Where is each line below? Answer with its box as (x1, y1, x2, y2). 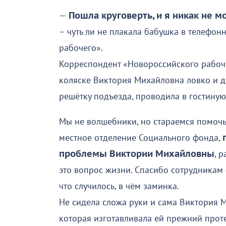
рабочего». (59, 43, 103, 54)
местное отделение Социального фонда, (59, 133, 222, 144)
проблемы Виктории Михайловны (59, 149, 214, 160)
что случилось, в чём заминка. (59, 181, 179, 192)
